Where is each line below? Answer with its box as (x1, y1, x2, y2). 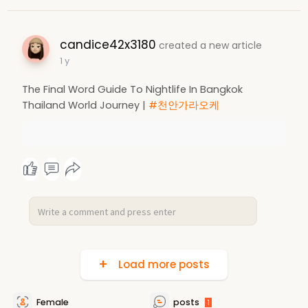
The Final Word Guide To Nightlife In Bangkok (21, 82, 243, 96)
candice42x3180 (59, 36, 156, 53)
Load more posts (112, 256, 210, 272)
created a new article (158, 38, 262, 52)
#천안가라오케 (148, 98, 219, 112)
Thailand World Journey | (21, 98, 148, 112)
